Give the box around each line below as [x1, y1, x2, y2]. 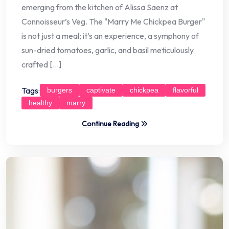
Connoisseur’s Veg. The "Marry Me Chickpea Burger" [21, 16, 205, 27]
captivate [86, 86, 116, 95]
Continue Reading [81, 119, 141, 129]
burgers [47, 86, 72, 95]
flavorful [173, 86, 198, 95]
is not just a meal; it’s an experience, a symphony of [21, 31, 199, 41]
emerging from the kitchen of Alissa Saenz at [21, 2, 178, 13]
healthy [29, 99, 52, 107]
